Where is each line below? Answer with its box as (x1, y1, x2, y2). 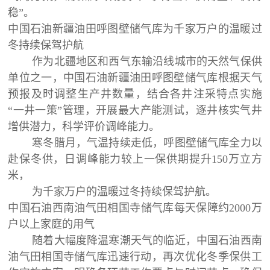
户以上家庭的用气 (8, 218, 95, 230)
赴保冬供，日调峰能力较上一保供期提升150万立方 (8, 152, 262, 165)
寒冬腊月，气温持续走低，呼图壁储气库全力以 (32, 136, 262, 149)
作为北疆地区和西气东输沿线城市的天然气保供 (32, 55, 262, 67)
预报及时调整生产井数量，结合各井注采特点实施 (8, 87, 262, 100)
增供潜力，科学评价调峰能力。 (8, 120, 160, 133)
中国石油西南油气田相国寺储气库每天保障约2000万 (8, 201, 262, 214)
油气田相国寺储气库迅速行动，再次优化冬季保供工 (8, 250, 262, 263)
